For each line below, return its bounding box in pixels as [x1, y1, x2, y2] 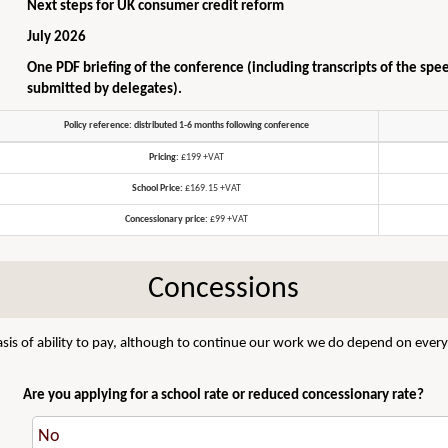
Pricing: [149, 152, 180, 163]
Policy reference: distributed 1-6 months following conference [64, 120, 310, 131]
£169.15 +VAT [183, 183, 242, 194]
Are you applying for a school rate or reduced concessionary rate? [23, 388, 425, 403]
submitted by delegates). [27, 82, 183, 97]
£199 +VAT [179, 152, 225, 163]
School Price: [132, 183, 184, 194]
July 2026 [27, 30, 87, 45]
